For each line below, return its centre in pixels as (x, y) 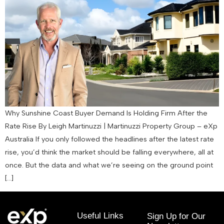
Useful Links (100, 216)
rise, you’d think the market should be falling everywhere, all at (109, 152)
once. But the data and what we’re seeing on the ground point (109, 165)
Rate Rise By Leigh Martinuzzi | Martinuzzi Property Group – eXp (111, 126)
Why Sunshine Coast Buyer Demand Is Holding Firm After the (106, 113)
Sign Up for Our (176, 216)
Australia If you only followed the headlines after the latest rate (109, 139)
